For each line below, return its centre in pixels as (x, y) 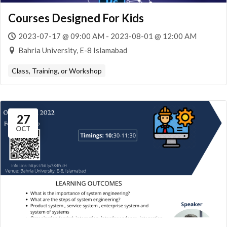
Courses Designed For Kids (76, 18)
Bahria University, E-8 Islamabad (73, 50)
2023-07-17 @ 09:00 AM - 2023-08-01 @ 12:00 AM (107, 36)
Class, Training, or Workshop (57, 71)
